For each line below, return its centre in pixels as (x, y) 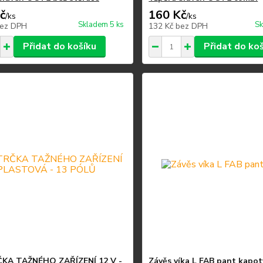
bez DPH (192, 26)
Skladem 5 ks (101, 25)
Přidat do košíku (59, 46)
